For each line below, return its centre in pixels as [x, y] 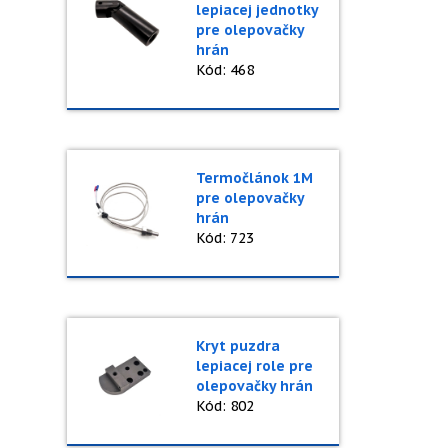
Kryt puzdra [237, 346]
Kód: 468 [224, 70]
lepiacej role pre [254, 366]
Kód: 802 [224, 406]
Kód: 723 [224, 238]
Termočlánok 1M [254, 178]
